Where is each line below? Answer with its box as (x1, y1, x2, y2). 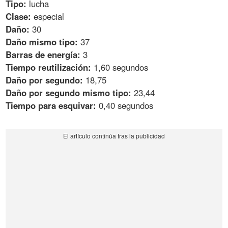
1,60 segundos (91, 61, 149, 73)
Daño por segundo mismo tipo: (6, 86, 132, 99)
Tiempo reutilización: (6, 61, 92, 73)
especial (31, 10, 65, 22)
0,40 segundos (96, 99, 154, 111)
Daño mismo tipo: (6, 35, 78, 48)
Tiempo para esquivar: (6, 99, 97, 111)
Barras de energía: (6, 48, 81, 61)
